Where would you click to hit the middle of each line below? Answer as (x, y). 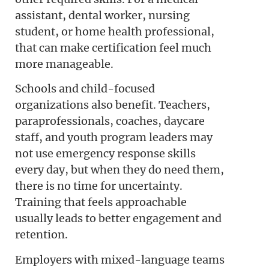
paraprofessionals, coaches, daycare (110, 121)
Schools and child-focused (85, 89)
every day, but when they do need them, (119, 170)
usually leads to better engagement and (118, 219)
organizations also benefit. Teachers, (113, 105)
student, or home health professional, (115, 31)
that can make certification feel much (113, 47)
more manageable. (64, 64)
